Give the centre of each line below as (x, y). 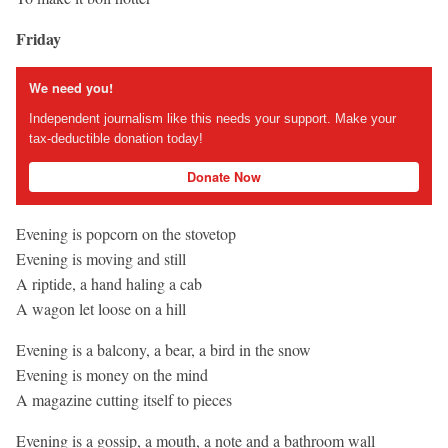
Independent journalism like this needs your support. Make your (212, 119)
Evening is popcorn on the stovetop (126, 233)
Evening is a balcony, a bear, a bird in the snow (163, 349)
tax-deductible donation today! (115, 139)
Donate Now (224, 176)
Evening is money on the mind (112, 374)
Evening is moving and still (101, 258)
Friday (38, 38)
